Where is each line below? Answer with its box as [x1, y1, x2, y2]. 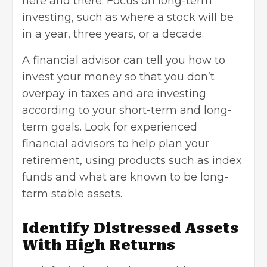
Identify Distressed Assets [22, 219, 238, 237]
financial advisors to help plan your [22, 136, 209, 150]
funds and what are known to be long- [22, 170, 228, 184]
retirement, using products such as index [22, 153, 242, 167]
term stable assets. [22, 187, 122, 200]
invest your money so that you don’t [22, 70, 215, 83]
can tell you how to [120, 53, 225, 67]
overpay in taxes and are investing [22, 86, 206, 100]
